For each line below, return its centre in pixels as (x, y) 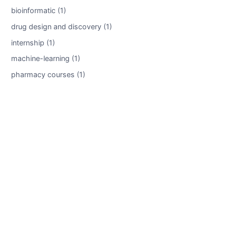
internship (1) (33, 42)
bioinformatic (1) (38, 10)
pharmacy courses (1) (48, 74)
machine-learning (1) (45, 58)
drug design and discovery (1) (61, 26)
